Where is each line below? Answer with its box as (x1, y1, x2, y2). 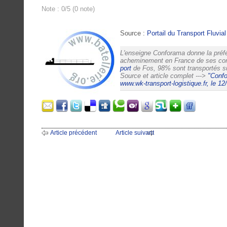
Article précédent (50, 129, 97, 136)
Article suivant (116, 129, 154, 136)
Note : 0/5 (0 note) (42, 5, 95, 13)
